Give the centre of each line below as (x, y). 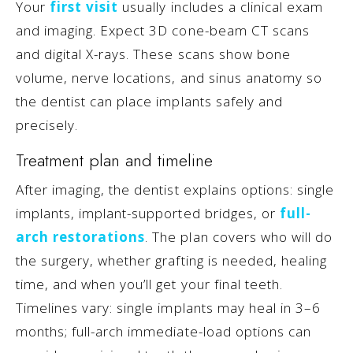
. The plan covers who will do (239, 237)
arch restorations (81, 237)
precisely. (47, 125)
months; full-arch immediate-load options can (163, 332)
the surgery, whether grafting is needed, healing (171, 261)
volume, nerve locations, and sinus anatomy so (169, 78)
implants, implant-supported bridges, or (148, 214)
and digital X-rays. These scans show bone (153, 54)
